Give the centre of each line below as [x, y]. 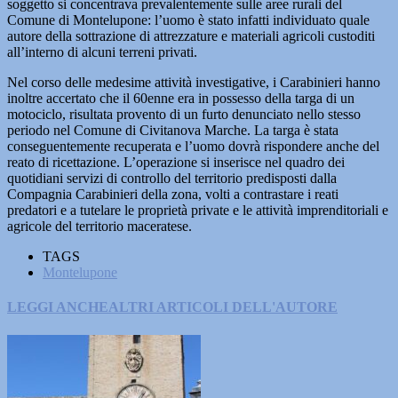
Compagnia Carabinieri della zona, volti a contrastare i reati [173, 194]
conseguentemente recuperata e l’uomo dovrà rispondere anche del [193, 146]
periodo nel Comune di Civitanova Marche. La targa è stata [173, 130]
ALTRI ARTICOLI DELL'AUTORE [223, 307]
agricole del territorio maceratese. [99, 226]
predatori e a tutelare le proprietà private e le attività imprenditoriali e [198, 210]
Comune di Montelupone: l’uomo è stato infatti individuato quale [188, 20]
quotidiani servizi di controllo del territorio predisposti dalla [172, 178]
